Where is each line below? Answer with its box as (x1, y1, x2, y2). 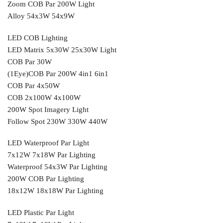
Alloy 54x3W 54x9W (7, 12, 75, 20)
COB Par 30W (7, 57, 52, 66)
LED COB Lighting (7, 33, 68, 42)
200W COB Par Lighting (7, 175, 84, 183)
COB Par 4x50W (7, 81, 60, 90)
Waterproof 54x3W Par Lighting (7, 163, 108, 171)
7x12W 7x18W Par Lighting (7, 151, 96, 159)
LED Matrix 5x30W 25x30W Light (7, 45, 116, 54)
